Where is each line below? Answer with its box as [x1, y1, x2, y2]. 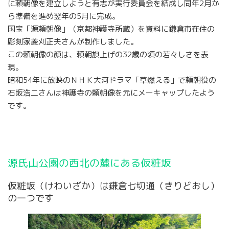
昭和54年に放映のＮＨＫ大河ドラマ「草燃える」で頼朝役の [8, 74, 216, 85]
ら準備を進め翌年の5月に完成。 [8, 10, 120, 21]
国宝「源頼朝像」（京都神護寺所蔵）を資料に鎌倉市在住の [8, 23, 215, 34]
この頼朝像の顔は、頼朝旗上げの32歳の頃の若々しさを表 [8, 49, 209, 60]
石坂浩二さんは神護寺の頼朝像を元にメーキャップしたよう [8, 87, 215, 98]
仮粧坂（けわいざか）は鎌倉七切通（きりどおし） [8, 179, 219, 193]
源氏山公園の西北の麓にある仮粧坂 [8, 156, 171, 170]
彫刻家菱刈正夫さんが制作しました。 [8, 36, 138, 47]
